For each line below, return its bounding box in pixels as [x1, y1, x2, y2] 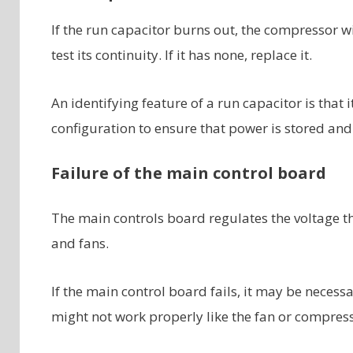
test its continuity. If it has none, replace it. [50, 46, 312, 65]
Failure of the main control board [50, 162, 326, 184]
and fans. [50, 234, 109, 253]
